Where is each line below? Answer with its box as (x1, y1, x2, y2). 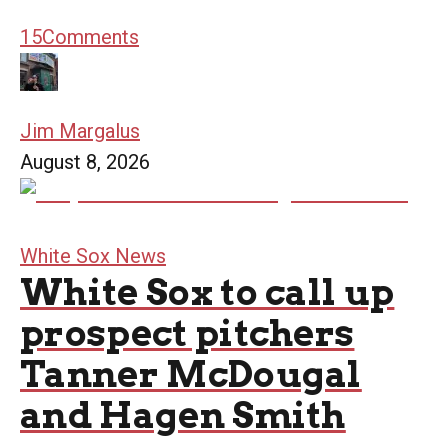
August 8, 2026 (20, 149, 150, 174)
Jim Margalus (20, 118, 140, 143)
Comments (42, 24, 139, 49)
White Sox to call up (20, 269, 395, 314)
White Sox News (20, 243, 166, 268)
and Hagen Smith (20, 392, 346, 437)
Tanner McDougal (20, 351, 362, 396)
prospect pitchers (20, 310, 355, 355)
